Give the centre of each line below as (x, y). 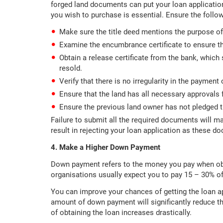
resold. (71, 68)
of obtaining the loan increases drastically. (124, 213)
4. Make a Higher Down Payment (106, 148)
